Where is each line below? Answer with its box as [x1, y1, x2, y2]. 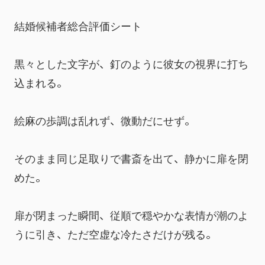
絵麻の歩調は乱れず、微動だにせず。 [14, 112, 195, 128]
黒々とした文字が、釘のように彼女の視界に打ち [14, 56, 248, 71]
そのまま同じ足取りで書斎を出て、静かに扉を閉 [14, 150, 248, 166]
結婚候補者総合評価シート [14, 18, 142, 33]
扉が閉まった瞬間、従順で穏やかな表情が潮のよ [14, 207, 248, 222]
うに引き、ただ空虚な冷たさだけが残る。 [14, 226, 216, 241]
